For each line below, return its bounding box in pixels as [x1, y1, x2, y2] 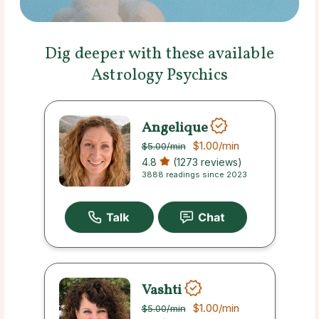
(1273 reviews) [169, 156, 242, 169]
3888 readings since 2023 [141, 169, 247, 180]
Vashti [141, 280, 184, 300]
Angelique [141, 117, 208, 138]
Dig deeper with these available [45, 43, 274, 66]
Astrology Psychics [91, 64, 228, 88]
